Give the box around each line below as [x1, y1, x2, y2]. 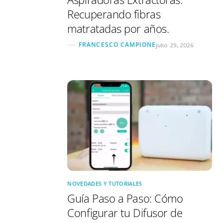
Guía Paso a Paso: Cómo [67, 190, 183, 206]
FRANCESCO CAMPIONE [79, 41, 156, 48]
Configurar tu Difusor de [67, 205, 183, 221]
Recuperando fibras [67, 6, 161, 22]
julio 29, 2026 [156, 41, 194, 49]
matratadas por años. [67, 21, 169, 37]
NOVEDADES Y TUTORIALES [67, 179, 142, 187]
